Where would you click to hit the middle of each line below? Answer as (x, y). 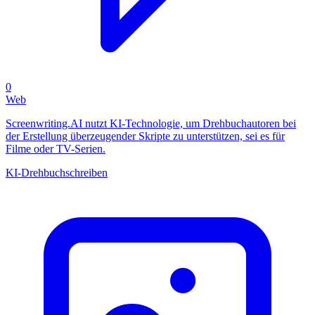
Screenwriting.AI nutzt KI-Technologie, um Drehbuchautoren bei (151, 124)
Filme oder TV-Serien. (56, 149)
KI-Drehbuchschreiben (57, 173)
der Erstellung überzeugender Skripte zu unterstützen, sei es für (145, 136)
